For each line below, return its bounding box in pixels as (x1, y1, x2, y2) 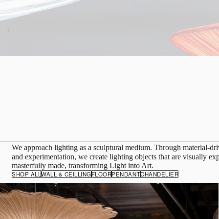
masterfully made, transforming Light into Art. (12, 161, 153, 170)
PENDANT (111, 170, 141, 178)
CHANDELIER (140, 170, 179, 178)
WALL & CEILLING (41, 170, 91, 178)
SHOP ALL (12, 170, 42, 178)
